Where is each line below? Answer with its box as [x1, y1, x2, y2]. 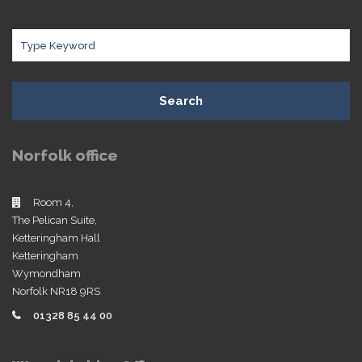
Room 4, [33, 196, 74, 208]
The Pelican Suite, [12, 214, 97, 226]
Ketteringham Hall [12, 232, 100, 244]
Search [159, 94, 203, 108]
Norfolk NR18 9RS [12, 285, 100, 297]
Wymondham [12, 267, 81, 280]
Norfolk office [12, 146, 118, 164]
